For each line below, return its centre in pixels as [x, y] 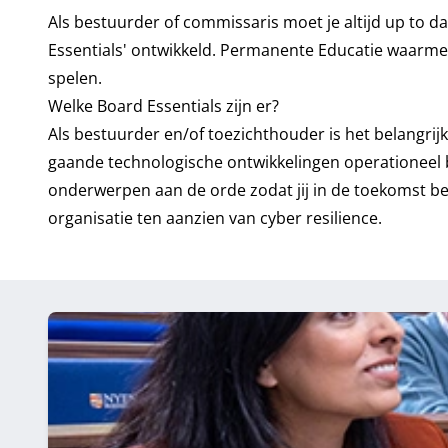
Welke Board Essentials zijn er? [165, 106]
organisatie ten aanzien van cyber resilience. [215, 218]
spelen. [77, 78]
